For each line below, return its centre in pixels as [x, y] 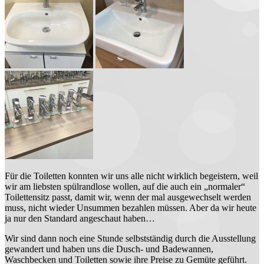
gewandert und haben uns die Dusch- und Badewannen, [109, 249]
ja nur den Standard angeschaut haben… [80, 218]
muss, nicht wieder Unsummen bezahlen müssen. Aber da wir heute [131, 207]
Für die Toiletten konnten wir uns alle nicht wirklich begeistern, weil [131, 176]
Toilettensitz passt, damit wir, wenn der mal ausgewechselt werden [128, 197]
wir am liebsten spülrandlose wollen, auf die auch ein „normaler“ [125, 186]
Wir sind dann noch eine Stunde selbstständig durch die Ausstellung [130, 238]
